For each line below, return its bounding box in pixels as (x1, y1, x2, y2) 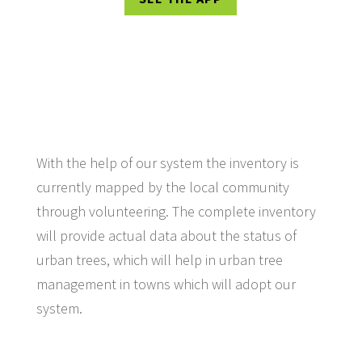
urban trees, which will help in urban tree (36, 250, 283, 269)
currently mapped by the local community (36, 177, 289, 196)
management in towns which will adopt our (36, 274, 296, 293)
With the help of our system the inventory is (36, 153, 299, 172)
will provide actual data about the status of (36, 225, 297, 245)
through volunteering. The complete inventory (36, 201, 316, 221)
